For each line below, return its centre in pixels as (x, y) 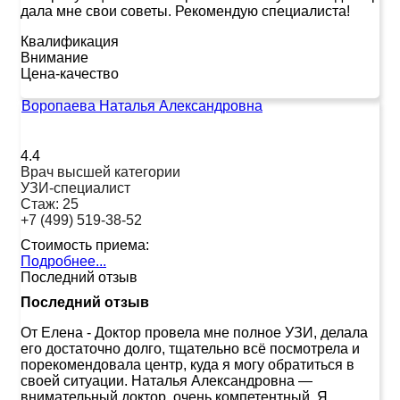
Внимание (54, 57)
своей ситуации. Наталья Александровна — (167, 380)
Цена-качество (70, 73)
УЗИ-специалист (75, 187)
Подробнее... (63, 261)
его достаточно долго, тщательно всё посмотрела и (190, 348)
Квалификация (70, 41)
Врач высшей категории (100, 171)
